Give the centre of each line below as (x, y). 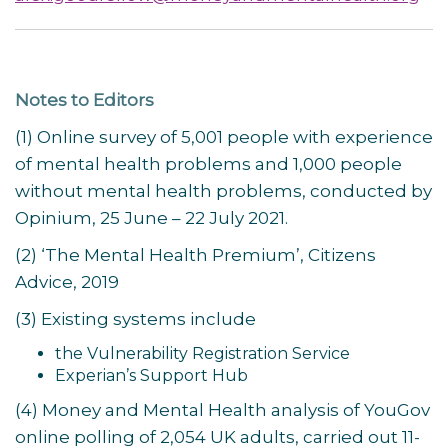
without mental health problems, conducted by (223, 191)
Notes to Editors (84, 100)
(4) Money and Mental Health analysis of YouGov (222, 410)
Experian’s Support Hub (151, 375)
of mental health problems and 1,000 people (208, 164)
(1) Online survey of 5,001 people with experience (224, 137)
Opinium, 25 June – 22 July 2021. (151, 218)
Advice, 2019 (67, 282)
